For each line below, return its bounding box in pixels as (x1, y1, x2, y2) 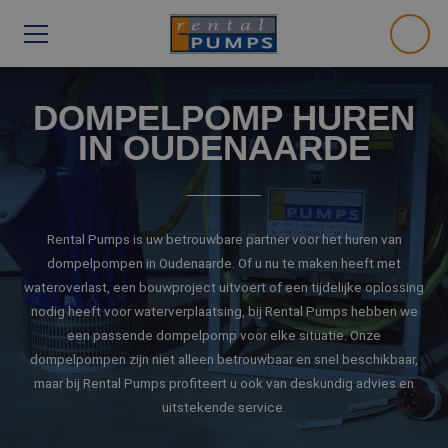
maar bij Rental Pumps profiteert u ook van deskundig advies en (34, 375, 414, 391)
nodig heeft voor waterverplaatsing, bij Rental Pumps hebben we (30, 303, 418, 319)
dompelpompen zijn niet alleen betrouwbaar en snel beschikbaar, (30, 351, 418, 367)
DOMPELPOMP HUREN (33, 98, 415, 137)
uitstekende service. (162, 399, 286, 415)
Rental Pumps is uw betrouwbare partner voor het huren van (46, 231, 402, 247)
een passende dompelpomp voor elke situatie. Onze (67, 327, 381, 343)
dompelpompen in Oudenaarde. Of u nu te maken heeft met (47, 255, 401, 271)
